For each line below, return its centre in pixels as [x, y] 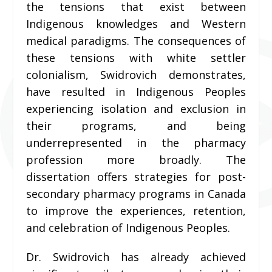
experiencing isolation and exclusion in [136, 109]
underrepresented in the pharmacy [136, 143]
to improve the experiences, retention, [136, 211]
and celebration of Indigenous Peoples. [128, 228]
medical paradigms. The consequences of [136, 41]
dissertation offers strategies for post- [136, 177]
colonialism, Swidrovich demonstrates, [136, 75]
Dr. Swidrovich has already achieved [136, 257]
